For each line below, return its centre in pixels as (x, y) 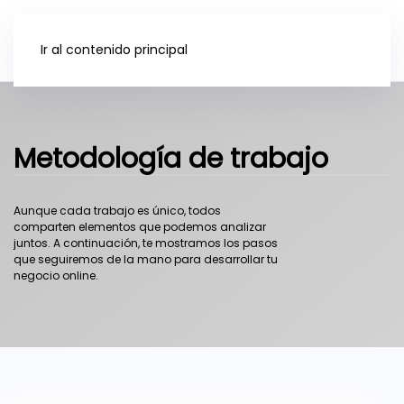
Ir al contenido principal (114, 50)
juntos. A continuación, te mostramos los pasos (146, 243)
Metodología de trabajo (171, 159)
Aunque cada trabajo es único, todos (117, 211)
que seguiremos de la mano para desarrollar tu (146, 260)
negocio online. (56, 276)
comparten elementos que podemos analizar (140, 227)
